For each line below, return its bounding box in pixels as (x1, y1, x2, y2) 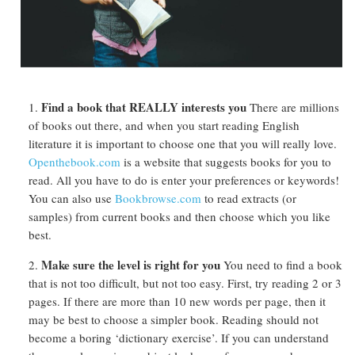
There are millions (250, 98, 339, 115)
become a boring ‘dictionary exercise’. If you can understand (29, 329, 329, 345)
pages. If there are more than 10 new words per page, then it (29, 292, 326, 309)
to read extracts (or (201, 189, 296, 206)
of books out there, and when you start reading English (29, 116, 300, 133)
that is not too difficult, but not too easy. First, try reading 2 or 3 (29, 274, 342, 291)
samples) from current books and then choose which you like (29, 208, 330, 224)
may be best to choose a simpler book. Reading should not (29, 311, 319, 327)
